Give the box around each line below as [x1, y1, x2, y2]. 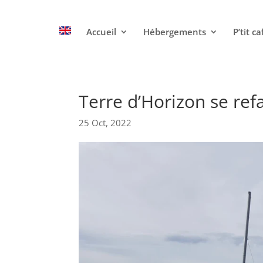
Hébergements [143, 26, 207, 38]
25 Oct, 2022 [79, 117, 132, 129]
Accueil [86, 26, 117, 38]
